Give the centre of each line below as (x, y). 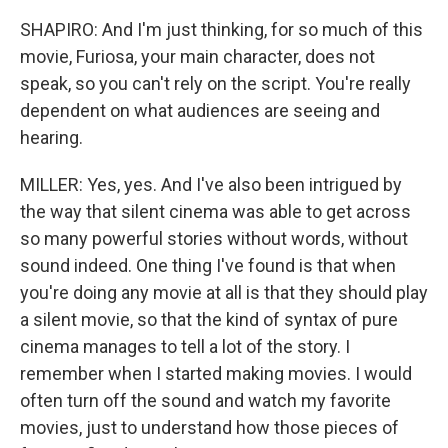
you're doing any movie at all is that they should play (224, 292)
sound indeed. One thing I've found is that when (208, 265)
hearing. (51, 137)
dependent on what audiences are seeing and (200, 110)
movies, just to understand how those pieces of (209, 427)
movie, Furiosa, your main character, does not (197, 56)
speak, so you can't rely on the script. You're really (215, 83)
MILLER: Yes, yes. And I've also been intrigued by (211, 184)
